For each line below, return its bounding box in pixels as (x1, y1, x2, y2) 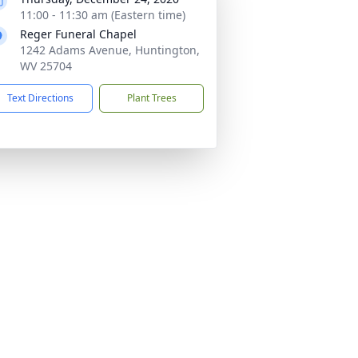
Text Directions (7, 91, 74, 105)
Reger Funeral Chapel (20, 26, 137, 42)
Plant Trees (126, 91, 177, 105)
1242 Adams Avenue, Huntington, (20, 42, 200, 58)
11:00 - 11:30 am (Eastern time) (20, 7, 185, 22)
